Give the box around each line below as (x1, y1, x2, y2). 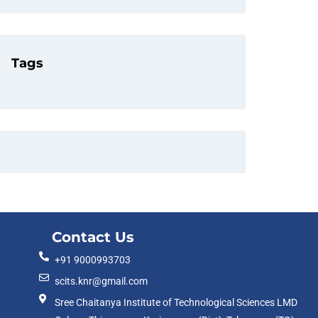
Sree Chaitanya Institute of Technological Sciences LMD (55, 297, 298, 308)
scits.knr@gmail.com (55, 275, 148, 287)
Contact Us (51, 229, 134, 246)
